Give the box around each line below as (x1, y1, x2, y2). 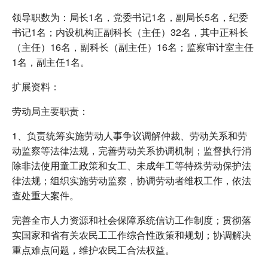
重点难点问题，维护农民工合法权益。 (12, 242, 175, 257)
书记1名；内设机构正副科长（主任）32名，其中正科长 (12, 25, 248, 39)
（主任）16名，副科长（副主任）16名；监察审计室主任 (12, 39, 254, 54)
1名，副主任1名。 (12, 54, 90, 69)
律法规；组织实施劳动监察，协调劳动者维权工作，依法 (12, 173, 251, 187)
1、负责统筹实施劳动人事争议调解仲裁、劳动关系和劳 (12, 128, 247, 142)
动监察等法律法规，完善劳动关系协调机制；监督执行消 (12, 143, 251, 157)
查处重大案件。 (12, 188, 79, 202)
